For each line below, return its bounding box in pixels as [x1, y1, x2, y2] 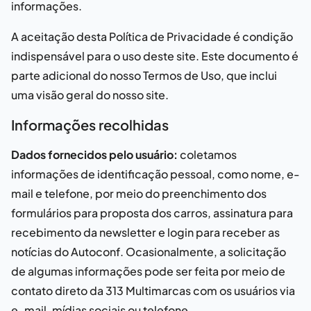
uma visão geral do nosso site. [11, 87, 169, 102]
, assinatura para [208, 205, 293, 220]
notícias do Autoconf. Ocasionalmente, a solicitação [11, 244, 286, 259]
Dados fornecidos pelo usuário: [11, 147, 178, 162]
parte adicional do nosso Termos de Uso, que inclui [11, 68, 277, 83]
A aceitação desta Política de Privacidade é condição [11, 29, 293, 44]
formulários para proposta [11, 205, 151, 220]
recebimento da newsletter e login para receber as [11, 225, 280, 239]
